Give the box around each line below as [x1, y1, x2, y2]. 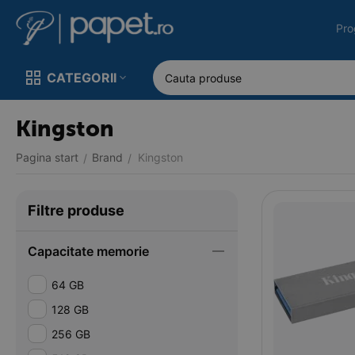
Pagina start [16, 151, 78, 164]
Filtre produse [28, 202, 124, 219]
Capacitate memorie [28, 243, 149, 259]
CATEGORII [47, 70, 116, 86]
